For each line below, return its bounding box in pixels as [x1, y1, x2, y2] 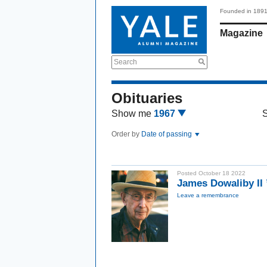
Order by [111, 130, 141, 138]
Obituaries [111, 90, 182, 106]
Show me [111, 108, 151, 119]
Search [114, 58, 137, 66]
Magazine [220, 28, 263, 38]
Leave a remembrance [177, 192, 239, 198]
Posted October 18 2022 [177, 170, 246, 176]
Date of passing [141, 130, 194, 138]
